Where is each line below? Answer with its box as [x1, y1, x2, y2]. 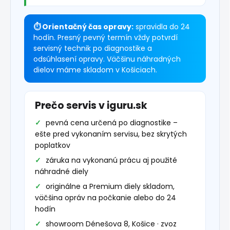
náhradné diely [35, 166, 88, 177]
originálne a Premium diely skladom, [46, 181, 175, 192]
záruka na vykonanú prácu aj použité [46, 155, 177, 166]
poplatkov [35, 140, 70, 151]
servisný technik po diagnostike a [33, 43, 152, 54]
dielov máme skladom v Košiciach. [33, 65, 157, 75]
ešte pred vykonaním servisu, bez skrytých [35, 129, 187, 140]
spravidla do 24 [133, 22, 190, 32]
